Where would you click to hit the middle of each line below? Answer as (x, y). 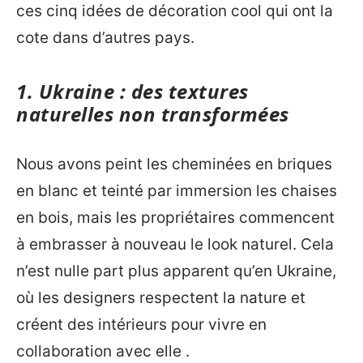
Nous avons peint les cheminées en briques (174, 164)
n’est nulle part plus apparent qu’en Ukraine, (176, 271)
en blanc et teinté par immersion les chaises (177, 190)
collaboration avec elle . (103, 351)
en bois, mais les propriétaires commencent (175, 217)
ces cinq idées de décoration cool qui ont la (175, 11)
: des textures (181, 91)
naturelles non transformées (153, 114)
